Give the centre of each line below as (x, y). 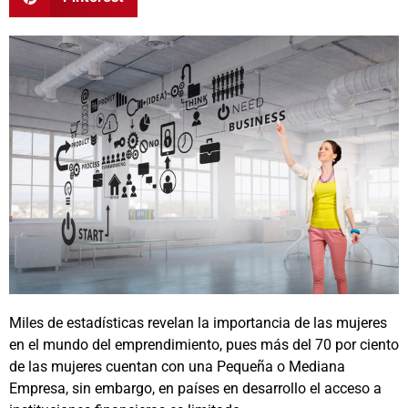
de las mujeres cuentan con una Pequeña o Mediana (177, 366)
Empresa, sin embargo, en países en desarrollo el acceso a (195, 388)
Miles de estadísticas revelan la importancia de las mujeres (198, 322)
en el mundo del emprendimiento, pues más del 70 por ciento (204, 344)
